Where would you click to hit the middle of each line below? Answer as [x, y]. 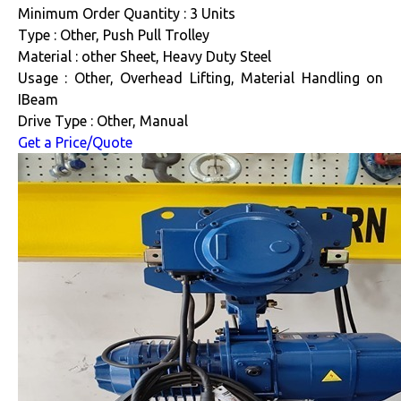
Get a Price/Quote [75, 142]
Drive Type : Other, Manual [103, 120]
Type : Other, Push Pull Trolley [114, 34]
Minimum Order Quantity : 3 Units [127, 13]
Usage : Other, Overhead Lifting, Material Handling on [200, 77]
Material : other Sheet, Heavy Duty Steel [145, 56]
